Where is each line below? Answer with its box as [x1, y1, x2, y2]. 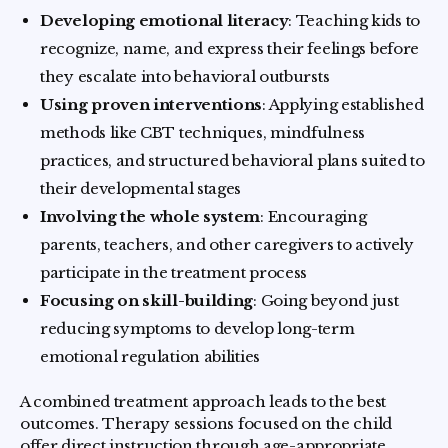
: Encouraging [260, 206, 367, 226]
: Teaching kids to [288, 10, 420, 30]
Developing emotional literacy [40, 10, 289, 30]
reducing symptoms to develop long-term [40, 318, 355, 338]
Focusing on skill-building [40, 290, 254, 310]
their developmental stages [40, 178, 242, 198]
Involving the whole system [40, 206, 261, 226]
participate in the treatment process [40, 262, 308, 282]
